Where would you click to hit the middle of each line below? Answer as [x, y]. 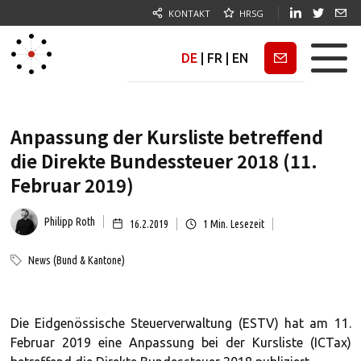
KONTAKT [189, 13]
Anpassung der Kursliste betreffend [166, 136]
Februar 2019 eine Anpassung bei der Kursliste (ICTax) [180, 342]
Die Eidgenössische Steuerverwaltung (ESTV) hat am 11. [180, 323]
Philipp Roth [69, 222]
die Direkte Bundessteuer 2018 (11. [164, 160]
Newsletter [282, 58]
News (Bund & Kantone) [76, 260]
